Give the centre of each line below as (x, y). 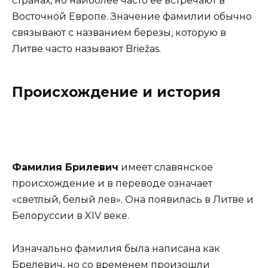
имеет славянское (166, 167)
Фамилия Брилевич (65, 167)
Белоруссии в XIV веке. (71, 216)
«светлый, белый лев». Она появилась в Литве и (133, 200)
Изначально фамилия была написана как (116, 248)
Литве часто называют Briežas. (86, 49)
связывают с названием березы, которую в (119, 33)
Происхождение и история (116, 92)
